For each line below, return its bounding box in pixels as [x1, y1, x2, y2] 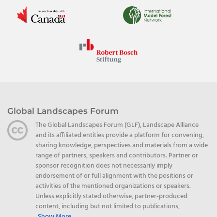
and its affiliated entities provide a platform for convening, [35, 129, 204, 141]
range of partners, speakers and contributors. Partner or [35, 150, 198, 161]
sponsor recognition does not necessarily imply [35, 160, 172, 171]
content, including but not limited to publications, [35, 201, 180, 212]
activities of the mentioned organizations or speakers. [35, 180, 191, 192]
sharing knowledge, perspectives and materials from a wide [35, 139, 208, 151]
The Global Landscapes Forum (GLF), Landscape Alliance [35, 119, 199, 131]
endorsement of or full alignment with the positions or [35, 170, 193, 182]
